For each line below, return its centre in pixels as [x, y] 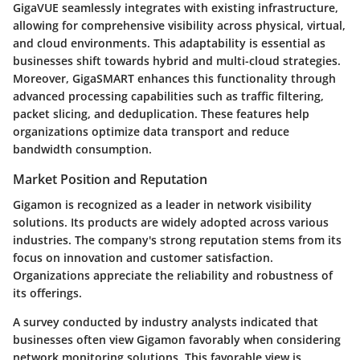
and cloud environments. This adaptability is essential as [169, 43]
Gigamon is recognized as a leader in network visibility [162, 204]
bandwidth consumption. [82, 149]
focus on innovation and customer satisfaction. [143, 257]
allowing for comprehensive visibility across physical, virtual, [179, 25]
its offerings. [47, 292]
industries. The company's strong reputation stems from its [177, 239]
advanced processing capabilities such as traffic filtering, [168, 96]
